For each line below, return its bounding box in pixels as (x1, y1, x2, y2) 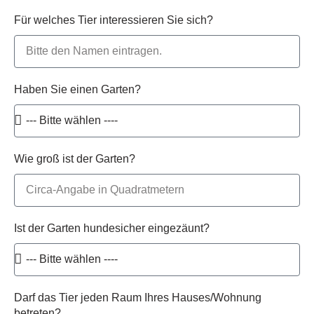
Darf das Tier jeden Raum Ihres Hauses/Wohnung (14, 291, 261, 303)
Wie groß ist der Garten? (14, 152, 135, 165)
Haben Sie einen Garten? (14, 83, 141, 95)
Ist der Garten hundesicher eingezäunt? (14, 221, 210, 234)
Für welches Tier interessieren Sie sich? (14, 13, 213, 26)
